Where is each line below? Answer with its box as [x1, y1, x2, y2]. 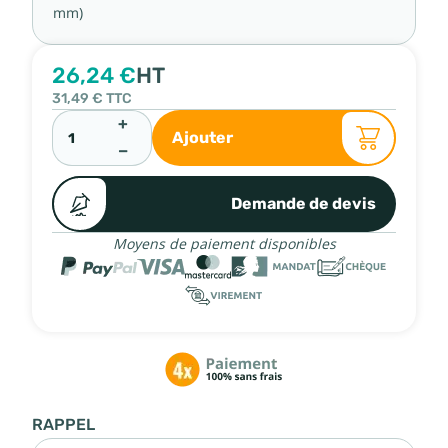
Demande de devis [231, 193, 376, 213]
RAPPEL [32, 415, 95, 434]
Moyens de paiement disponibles [112, 235, 336, 252]
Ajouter [172, 127, 233, 147]
